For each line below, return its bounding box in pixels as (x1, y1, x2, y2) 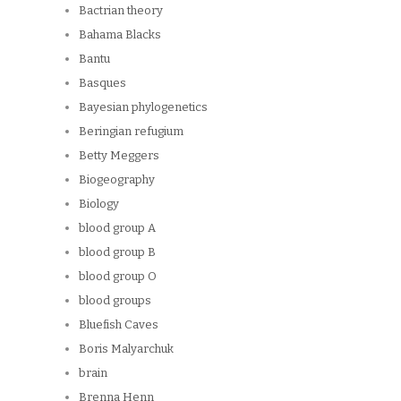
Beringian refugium (79, 124, 183, 138)
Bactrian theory (79, 3, 163, 17)
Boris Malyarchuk (79, 341, 174, 355)
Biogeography (79, 172, 155, 186)
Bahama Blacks (79, 27, 161, 41)
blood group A (79, 220, 156, 235)
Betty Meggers (79, 148, 159, 162)
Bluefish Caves (79, 317, 158, 331)
